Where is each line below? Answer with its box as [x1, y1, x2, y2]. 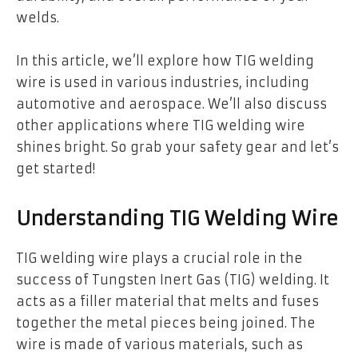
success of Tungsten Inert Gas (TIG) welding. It [16, 272, 329, 288]
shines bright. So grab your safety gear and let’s [16, 139, 339, 156]
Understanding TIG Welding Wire [16, 207, 338, 232]
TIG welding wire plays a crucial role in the [16, 250, 303, 267]
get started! [16, 161, 95, 177]
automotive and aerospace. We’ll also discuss [16, 96, 327, 113]
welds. [16, 10, 59, 26]
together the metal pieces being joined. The [16, 315, 316, 332]
